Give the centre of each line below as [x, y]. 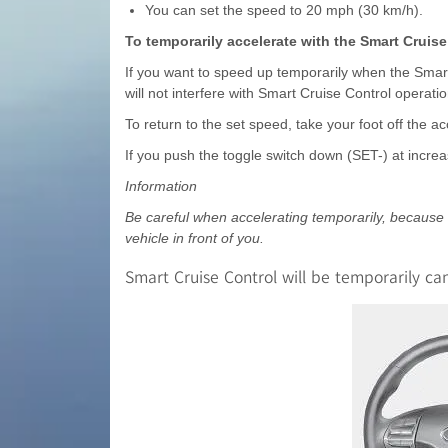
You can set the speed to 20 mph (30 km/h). [283, 10]
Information [160, 186]
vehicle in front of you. [194, 238]
